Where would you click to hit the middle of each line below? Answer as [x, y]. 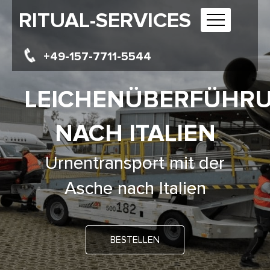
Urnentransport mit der [135, 163]
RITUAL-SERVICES [105, 20]
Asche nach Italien [135, 188]
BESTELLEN [135, 240]
